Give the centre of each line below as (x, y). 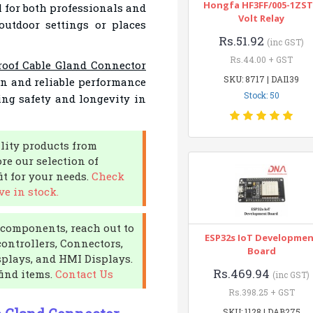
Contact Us (84, 274)
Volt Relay (262, 18)
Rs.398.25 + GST (261, 292)
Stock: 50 (261, 95)
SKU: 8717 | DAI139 (262, 79)
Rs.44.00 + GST (262, 59)
